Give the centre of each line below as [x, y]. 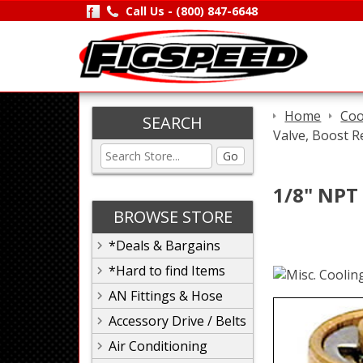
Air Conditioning [158, 346]
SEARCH [173, 123]
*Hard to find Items [167, 271]
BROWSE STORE [173, 217]
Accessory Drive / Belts [177, 321]
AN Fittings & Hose [166, 296]
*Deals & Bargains [164, 246]
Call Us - [150, 11]
